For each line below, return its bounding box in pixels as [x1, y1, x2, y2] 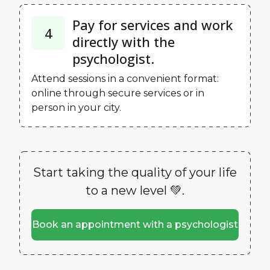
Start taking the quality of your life [33, 165, 237, 180]
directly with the [72, 32, 175, 51]
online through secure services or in [31, 87, 204, 99]
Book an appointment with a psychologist [32, 218, 238, 230]
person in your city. [31, 101, 121, 113]
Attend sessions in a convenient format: [31, 72, 219, 84]
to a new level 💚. [86, 183, 184, 198]
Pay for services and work [72, 15, 233, 34]
